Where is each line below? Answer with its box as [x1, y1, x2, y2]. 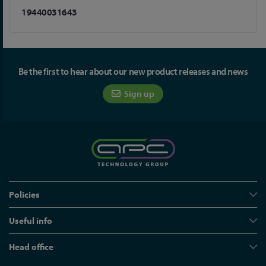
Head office [9, 241, 53, 252]
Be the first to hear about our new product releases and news [18, 65, 248, 77]
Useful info [9, 215, 52, 226]
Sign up [122, 88, 154, 99]
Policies [9, 189, 40, 200]
